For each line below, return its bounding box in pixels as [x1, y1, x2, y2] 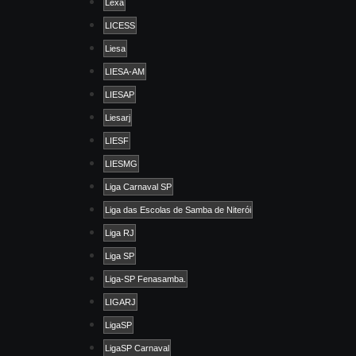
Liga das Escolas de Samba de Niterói [105, 204, 251, 215]
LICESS [105, 20, 135, 30]
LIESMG [105, 158, 137, 168]
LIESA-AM [105, 66, 145, 76]
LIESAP [105, 89, 134, 99]
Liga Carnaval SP [105, 181, 172, 192]
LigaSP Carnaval [105, 342, 169, 353]
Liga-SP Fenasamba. [105, 273, 186, 284]
